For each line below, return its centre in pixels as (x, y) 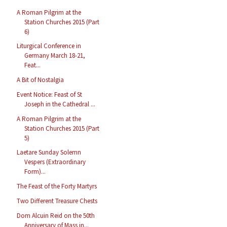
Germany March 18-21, (55, 56)
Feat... (33, 65)
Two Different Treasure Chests (57, 201)
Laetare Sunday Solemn (49, 153)
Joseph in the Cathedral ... (60, 104)
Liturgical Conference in (49, 46)
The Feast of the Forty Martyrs (57, 186)
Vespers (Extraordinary (55, 162)
